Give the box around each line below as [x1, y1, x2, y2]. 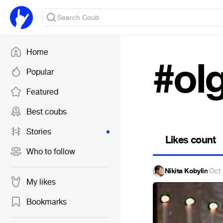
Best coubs [26, 107, 67, 117]
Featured [26, 87, 58, 97]
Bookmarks [26, 197, 67, 207]
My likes [26, 177, 56, 187]
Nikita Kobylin [165, 166, 208, 176]
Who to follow [26, 146, 75, 157]
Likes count [165, 133, 216, 147]
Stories [26, 126, 51, 137]
